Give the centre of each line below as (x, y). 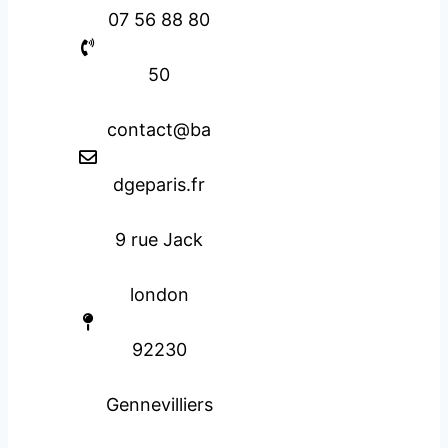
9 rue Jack (159, 240)
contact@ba (159, 130)
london (159, 295)
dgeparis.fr (159, 185)
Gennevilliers (159, 405)
